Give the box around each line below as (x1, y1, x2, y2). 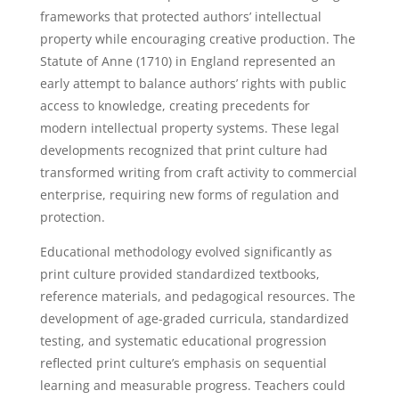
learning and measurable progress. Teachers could (39, 377, 346, 394)
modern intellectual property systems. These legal (39, 119, 339, 136)
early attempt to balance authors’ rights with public (39, 75, 346, 92)
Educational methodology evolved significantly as (39, 243, 332, 260)
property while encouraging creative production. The (39, 30, 355, 47)
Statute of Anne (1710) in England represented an (39, 53, 336, 69)
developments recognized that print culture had (39, 142, 328, 159)
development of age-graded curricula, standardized (39, 310, 349, 327)
